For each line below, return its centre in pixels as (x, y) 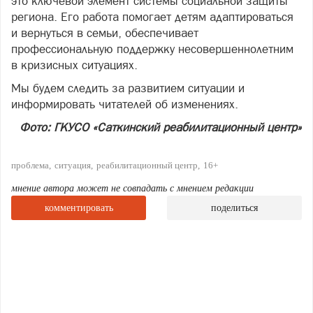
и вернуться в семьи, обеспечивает (105, 33)
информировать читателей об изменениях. (125, 104)
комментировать (79, 208)
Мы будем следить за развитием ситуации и (128, 88)
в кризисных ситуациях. (74, 65)
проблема (30, 165)
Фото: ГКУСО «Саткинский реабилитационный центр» (161, 127)
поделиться (234, 208)
